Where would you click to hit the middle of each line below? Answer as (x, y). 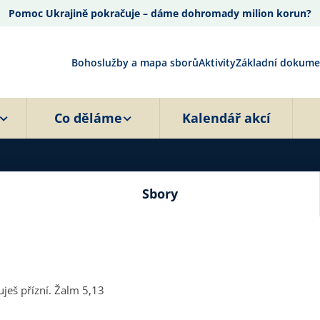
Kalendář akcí (226, 118)
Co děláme (88, 118)
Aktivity (217, 62)
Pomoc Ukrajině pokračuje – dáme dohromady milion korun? (160, 13)
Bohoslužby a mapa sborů (135, 62)
